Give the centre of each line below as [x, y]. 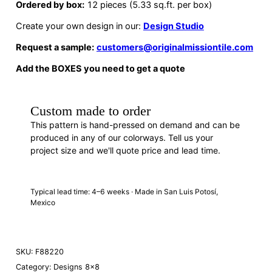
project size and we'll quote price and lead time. [125, 151]
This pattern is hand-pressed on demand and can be [135, 125]
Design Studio [173, 26]
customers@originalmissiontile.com [175, 48]
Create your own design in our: [79, 26]
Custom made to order [90, 111]
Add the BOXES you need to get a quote [100, 69]
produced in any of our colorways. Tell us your [121, 138]
